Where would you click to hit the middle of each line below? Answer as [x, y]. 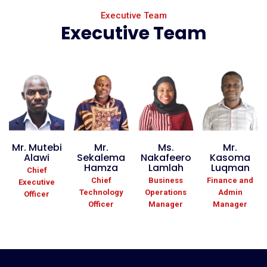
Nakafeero [166, 158]
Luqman [230, 168]
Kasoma [230, 158]
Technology [101, 192]
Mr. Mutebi [37, 148]
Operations [166, 192]
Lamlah [166, 168]
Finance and [230, 180]
